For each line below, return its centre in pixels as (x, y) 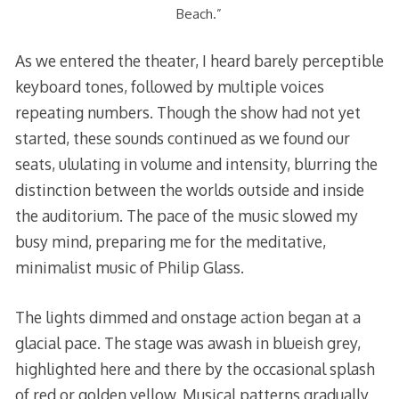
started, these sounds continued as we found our (182, 138)
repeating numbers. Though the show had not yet (187, 113)
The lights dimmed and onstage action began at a (187, 317)
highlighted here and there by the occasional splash (195, 368)
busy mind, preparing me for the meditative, (170, 242)
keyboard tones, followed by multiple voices (169, 87)
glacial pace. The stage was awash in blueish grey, (187, 342)
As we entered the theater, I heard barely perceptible (199, 61)
